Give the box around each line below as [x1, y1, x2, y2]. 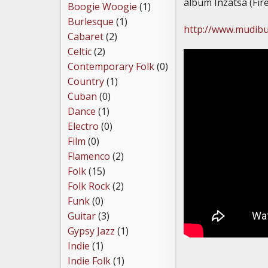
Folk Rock [68, 179, 110, 193]
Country [68, 75, 104, 89]
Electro [68, 120, 99, 133]
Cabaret [68, 30, 103, 44]
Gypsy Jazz [68, 224, 115, 238]
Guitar [68, 209, 96, 223]
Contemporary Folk [68, 60, 154, 74]
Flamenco [68, 150, 110, 163]
